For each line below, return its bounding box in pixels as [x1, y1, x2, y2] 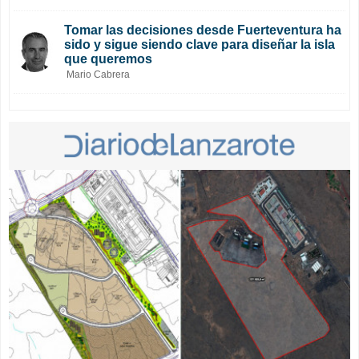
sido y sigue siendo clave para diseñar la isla [64, 37, 335, 51]
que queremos [64, 51, 152, 66]
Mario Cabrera [67, 68, 130, 80]
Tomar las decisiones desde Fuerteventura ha [64, 22, 341, 37]
